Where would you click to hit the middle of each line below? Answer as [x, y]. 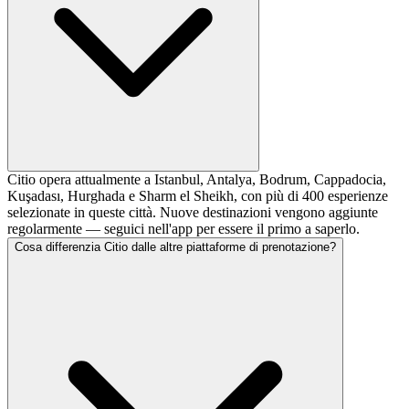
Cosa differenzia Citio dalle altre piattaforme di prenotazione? [175, 246]
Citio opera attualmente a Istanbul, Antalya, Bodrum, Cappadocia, [197, 179]
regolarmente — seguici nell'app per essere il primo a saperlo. [184, 228]
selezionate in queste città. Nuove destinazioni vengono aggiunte [193, 212]
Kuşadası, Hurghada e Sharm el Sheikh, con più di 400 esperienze [198, 195]
